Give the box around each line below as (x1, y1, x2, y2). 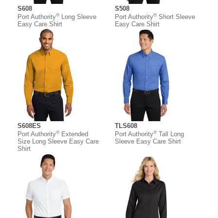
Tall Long (157, 130, 184, 138)
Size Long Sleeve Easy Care (18, 138, 99, 145)
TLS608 (115, 122, 137, 130)
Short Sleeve (157, 13, 195, 21)
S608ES (18, 122, 41, 130)
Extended (59, 130, 88, 138)
